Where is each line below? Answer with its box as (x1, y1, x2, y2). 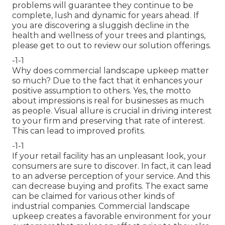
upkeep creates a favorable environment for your (12, 211, 211, 221)
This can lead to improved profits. (12, 126, 145, 136)
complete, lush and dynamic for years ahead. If (12, 10, 199, 20)
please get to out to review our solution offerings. (12, 40, 211, 50)
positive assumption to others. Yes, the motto (12, 85, 191, 95)
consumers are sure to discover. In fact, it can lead (12, 161, 211, 171)
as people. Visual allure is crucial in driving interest (12, 105, 212, 116)
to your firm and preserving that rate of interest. (12, 116, 205, 126)
